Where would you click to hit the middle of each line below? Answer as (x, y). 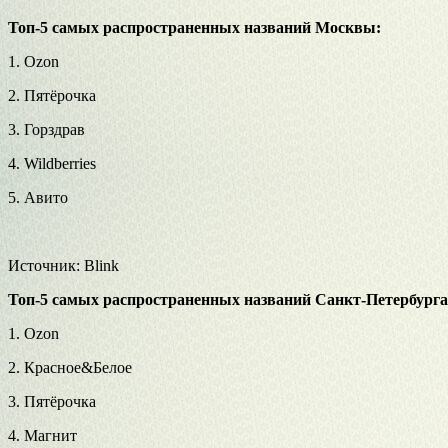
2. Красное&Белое (70, 367)
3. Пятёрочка (52, 401)
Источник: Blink (63, 265)
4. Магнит (42, 435)
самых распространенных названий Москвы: (214, 27)
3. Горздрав (46, 129)
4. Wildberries (52, 163)
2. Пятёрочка (52, 95)
